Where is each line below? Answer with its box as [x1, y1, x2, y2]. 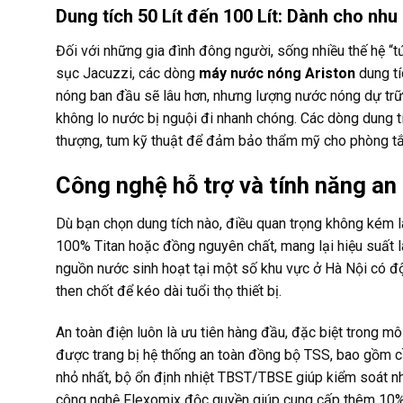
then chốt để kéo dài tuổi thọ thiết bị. [56, 282, 282, 300]
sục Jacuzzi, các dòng [56, 65, 199, 83]
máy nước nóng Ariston [199, 65, 355, 83]
